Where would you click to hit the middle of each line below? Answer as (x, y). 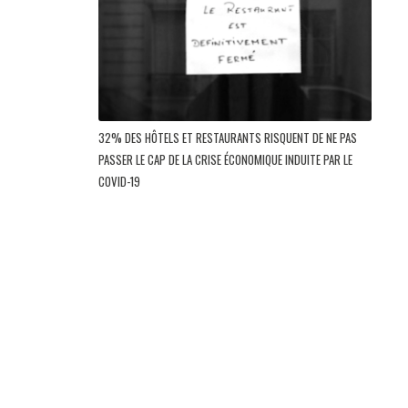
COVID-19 (121, 181)
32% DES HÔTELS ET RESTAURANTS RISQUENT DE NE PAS (228, 137)
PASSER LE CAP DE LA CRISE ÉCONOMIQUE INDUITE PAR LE (225, 159)
